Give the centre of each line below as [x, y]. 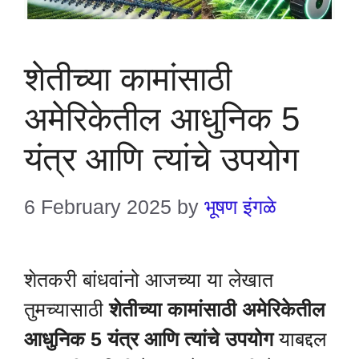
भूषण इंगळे [240, 207]
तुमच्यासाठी [67, 310]
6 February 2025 [98, 207]
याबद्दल [300, 339]
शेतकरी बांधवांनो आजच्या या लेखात [149, 280]
